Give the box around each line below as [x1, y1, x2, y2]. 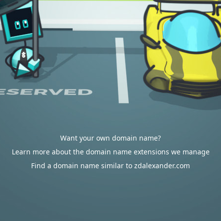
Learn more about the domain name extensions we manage [11, 147, 210, 156]
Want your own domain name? [60, 133, 161, 143]
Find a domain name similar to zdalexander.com [31, 161, 190, 170]
